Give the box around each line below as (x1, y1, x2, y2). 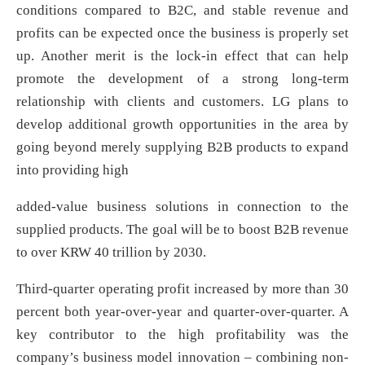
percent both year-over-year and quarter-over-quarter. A (16, 304, 349, 320)
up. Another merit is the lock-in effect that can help (16, 48, 349, 64)
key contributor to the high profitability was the (16, 327, 349, 343)
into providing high (16, 162, 129, 178)
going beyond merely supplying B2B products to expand (16, 139, 349, 156)
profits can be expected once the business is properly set (16, 25, 349, 42)
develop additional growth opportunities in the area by (16, 117, 349, 133)
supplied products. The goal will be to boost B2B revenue (16, 222, 349, 238)
